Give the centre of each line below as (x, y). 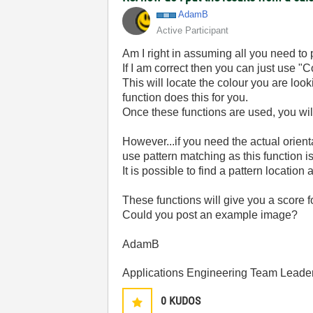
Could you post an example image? (210, 215)
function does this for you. (185, 97)
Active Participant (193, 30)
